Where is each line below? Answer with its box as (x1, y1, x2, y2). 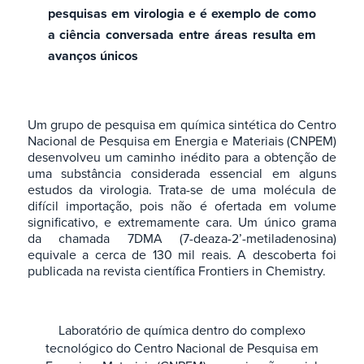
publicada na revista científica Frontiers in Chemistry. (27, 262, 326, 280)
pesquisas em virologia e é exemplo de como (47, 4, 317, 23)
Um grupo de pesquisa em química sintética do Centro (27, 115, 337, 134)
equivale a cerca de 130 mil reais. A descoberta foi (27, 245, 337, 264)
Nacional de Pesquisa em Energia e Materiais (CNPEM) (27, 132, 337, 150)
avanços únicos (47, 46, 138, 65)
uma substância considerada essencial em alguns (27, 164, 337, 183)
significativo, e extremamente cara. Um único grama (27, 213, 337, 232)
